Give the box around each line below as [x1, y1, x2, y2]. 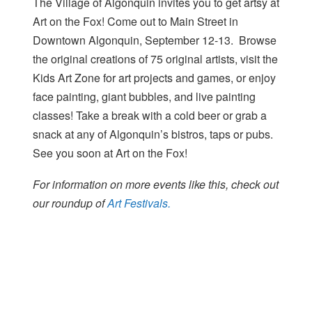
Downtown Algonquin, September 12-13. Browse [33, 32, 276, 49]
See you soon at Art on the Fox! [33, 145, 187, 162]
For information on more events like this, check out [33, 176, 279, 193]
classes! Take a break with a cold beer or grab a [33, 107, 267, 124]
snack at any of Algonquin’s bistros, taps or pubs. [33, 126, 273, 143]
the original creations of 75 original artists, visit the [33, 51, 278, 68]
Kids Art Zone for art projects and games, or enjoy [33, 70, 276, 86]
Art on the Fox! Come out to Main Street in [33, 13, 238, 30]
